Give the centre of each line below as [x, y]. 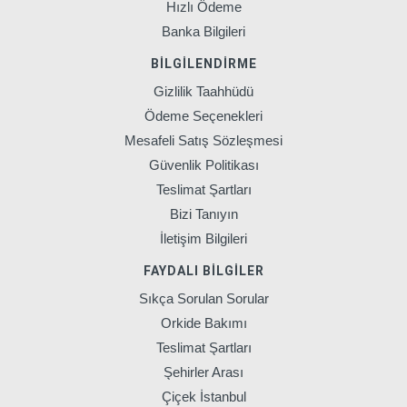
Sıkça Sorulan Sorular [203, 299]
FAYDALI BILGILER [203, 271]
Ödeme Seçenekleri [203, 116]
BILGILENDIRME [203, 64]
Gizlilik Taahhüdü [203, 92]
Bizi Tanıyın [203, 214]
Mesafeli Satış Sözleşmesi [203, 141]
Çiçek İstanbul [203, 397]
